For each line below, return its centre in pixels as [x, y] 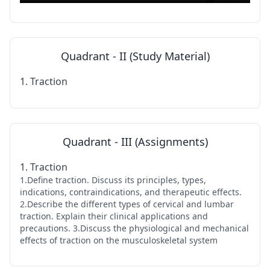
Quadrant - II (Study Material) [135, 56]
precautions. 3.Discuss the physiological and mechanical [134, 228]
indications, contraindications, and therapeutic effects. [131, 192]
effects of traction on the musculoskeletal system [119, 240]
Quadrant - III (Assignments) [135, 141]
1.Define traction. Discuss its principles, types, [113, 180]
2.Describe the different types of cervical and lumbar [127, 204]
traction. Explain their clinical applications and [114, 216]
